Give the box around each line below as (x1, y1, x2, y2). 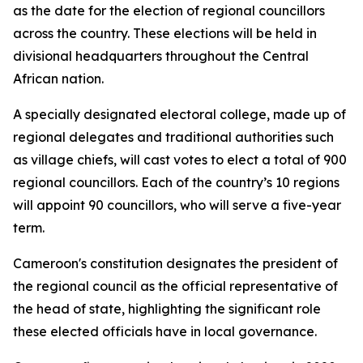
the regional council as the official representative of (13, 278, 338, 294)
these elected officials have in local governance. (13, 323, 317, 340)
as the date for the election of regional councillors (13, 2, 325, 19)
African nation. (13, 70, 104, 87)
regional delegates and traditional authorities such (13, 129, 334, 145)
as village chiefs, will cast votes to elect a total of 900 (13, 152, 347, 168)
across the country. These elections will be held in (13, 25, 317, 41)
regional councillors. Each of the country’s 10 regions (13, 174, 340, 190)
